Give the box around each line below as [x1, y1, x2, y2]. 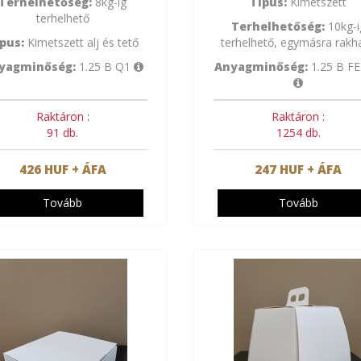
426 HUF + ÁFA [19, 160, 106, 177]
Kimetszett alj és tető [23, 34, 139, 50]
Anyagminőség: [214, 58, 309, 74]
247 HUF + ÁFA [255, 160, 342, 177]
